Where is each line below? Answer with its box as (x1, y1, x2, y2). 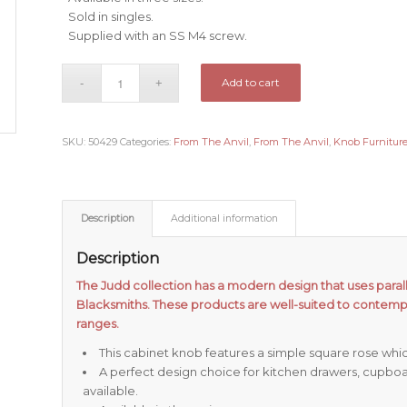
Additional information (171, 213, 279, 225)
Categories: (120, 135, 174, 149)
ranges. (76, 316, 120, 332)
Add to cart (222, 75, 281, 90)
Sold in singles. (68, 9, 154, 25)
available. (83, 383, 139, 399)
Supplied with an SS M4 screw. (68, 28, 248, 44)
